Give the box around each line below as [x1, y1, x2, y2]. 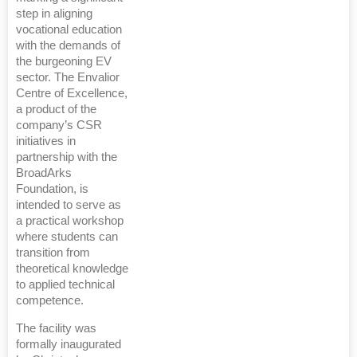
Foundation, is [16, 182, 88, 195]
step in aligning [16, 7, 92, 20]
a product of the [16, 103, 96, 116]
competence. [16, 294, 84, 307]
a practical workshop [16, 214, 124, 227]
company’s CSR [16, 119, 102, 131]
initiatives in [16, 135, 76, 147]
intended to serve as [16, 198, 121, 211]
